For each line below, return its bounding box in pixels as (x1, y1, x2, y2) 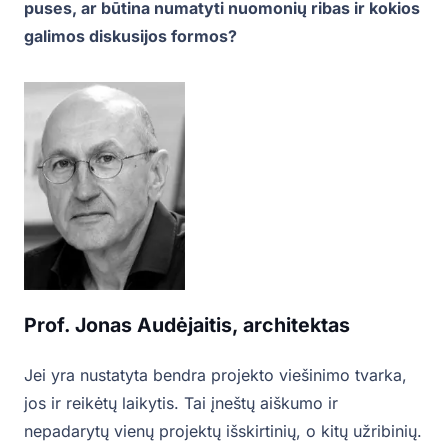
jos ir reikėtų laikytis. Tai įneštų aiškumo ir (24, 393, 338, 414)
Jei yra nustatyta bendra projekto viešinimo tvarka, (24, 365, 407, 386)
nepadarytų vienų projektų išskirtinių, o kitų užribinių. (24, 421, 422, 442)
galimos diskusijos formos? (24, 25, 237, 46)
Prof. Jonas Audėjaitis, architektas (24, 313, 350, 338)
